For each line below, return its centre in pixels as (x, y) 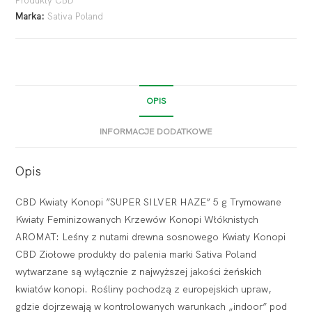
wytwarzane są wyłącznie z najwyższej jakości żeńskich (139, 272)
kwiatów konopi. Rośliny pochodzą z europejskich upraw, (144, 289)
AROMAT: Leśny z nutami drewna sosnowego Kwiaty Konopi (151, 237)
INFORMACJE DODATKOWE (156, 132)
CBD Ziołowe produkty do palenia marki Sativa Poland (136, 255)
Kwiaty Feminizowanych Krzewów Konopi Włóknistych (137, 220)
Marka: (32, 17)
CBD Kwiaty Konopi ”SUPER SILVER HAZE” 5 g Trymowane (149, 202)
